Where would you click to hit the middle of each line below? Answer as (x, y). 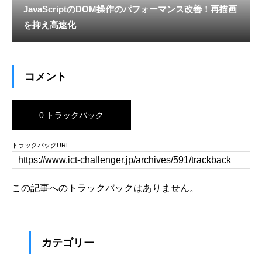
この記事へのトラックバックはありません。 (105, 188)
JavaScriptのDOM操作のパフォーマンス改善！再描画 (130, 9)
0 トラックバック (71, 115)
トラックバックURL (41, 145)
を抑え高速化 (50, 25)
